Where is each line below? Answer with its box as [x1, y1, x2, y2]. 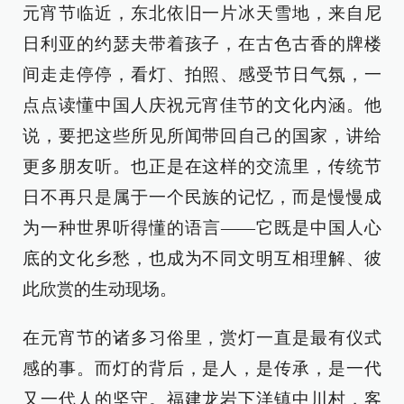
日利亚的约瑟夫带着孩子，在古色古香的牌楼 [23, 34, 381, 53]
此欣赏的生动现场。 [23, 280, 177, 298]
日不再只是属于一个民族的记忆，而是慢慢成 [23, 188, 381, 207]
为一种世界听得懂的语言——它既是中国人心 [23, 218, 381, 237]
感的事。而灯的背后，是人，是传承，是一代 [23, 359, 381, 378]
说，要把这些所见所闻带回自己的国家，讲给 [23, 126, 381, 145]
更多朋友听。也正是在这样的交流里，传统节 [23, 157, 381, 176]
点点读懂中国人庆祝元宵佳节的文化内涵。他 [23, 96, 381, 115]
